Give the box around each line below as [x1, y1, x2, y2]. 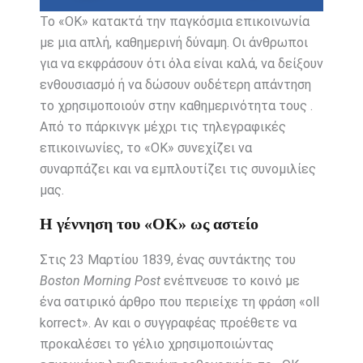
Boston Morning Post [39, 273, 160, 289]
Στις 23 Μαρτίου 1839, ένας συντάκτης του [39, 252, 296, 268]
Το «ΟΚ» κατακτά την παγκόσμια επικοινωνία [39, 14, 310, 30]
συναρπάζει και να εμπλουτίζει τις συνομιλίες [39, 161, 316, 177]
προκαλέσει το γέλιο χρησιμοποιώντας [39, 336, 274, 352]
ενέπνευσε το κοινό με [160, 273, 300, 289]
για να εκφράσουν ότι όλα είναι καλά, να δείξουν [39, 56, 323, 72]
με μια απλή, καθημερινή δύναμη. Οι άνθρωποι [39, 35, 308, 51]
